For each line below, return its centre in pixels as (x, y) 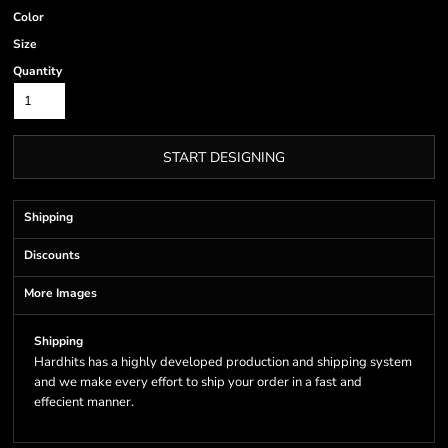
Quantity (37, 71)
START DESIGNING (224, 158)
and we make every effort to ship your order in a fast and (198, 382)
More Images (60, 293)
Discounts (52, 255)
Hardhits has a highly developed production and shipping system (223, 362)
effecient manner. (84, 402)
